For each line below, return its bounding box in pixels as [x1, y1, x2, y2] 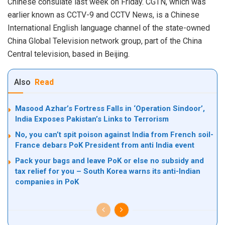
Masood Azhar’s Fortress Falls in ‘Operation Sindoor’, [15, 103, 205, 113]
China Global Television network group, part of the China [8, 36, 202, 46]
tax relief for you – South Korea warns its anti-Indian [15, 166, 200, 176]
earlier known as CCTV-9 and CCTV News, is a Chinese [8, 10, 199, 20]
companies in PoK [15, 177, 79, 186]
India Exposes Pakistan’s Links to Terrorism [15, 114, 169, 124]
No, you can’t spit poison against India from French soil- [15, 130, 213, 139]
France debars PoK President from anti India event [15, 140, 194, 150]
